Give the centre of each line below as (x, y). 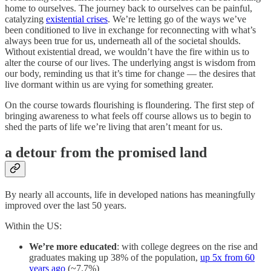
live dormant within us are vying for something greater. (109, 84)
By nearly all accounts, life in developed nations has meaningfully (130, 194)
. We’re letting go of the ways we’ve (177, 19)
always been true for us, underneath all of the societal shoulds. (123, 41)
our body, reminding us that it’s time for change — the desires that (130, 73)
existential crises (77, 19)
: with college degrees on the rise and (187, 246)
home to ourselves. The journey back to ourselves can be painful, (129, 8)
